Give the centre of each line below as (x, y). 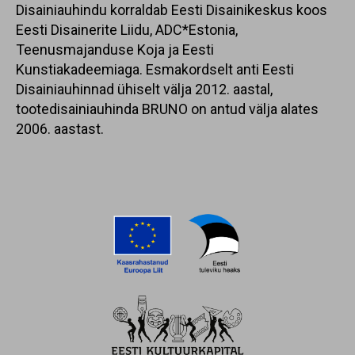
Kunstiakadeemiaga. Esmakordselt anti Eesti (155, 70)
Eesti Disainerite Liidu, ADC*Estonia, (127, 30)
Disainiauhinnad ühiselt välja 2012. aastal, (144, 90)
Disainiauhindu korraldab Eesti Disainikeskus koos (172, 10)
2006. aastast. (60, 129)
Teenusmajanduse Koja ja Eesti (115, 50)
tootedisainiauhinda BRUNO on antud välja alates (167, 109)
